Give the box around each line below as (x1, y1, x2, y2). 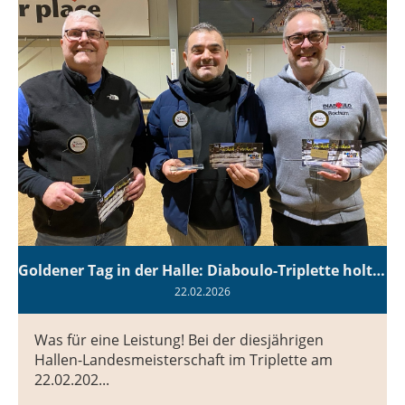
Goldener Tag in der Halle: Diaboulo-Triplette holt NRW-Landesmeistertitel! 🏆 (372, 259, 385, 280)
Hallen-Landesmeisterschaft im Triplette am (34, 349, 333, 370)
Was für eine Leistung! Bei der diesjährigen (34, 329, 324, 350)
